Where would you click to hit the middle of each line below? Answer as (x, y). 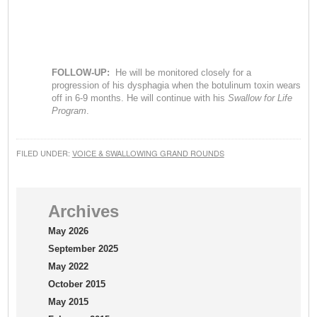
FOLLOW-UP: (80, 72)
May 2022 (68, 266)
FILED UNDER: (44, 152)
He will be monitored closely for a (180, 72)
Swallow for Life (260, 98)
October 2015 (76, 284)
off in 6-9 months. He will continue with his (139, 98)
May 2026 (68, 231)
